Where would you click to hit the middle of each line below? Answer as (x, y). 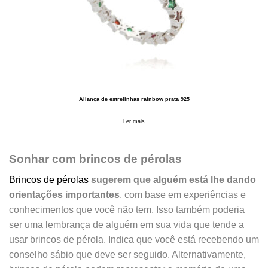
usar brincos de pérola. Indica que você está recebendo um (134, 239)
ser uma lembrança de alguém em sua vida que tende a (127, 224)
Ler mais (134, 121)
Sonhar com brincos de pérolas (95, 159)
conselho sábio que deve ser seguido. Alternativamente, (127, 254)
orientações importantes (64, 194)
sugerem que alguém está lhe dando (173, 179)
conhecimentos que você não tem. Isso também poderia (127, 209)
